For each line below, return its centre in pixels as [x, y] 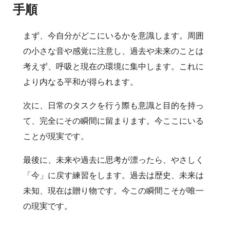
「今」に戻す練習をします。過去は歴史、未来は [113, 175]
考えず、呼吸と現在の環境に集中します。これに [113, 66]
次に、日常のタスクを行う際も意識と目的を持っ [113, 105]
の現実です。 [48, 206]
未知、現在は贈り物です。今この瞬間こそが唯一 [113, 190]
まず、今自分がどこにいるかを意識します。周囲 [113, 35]
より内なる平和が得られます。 [81, 81]
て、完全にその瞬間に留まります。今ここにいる [113, 120]
